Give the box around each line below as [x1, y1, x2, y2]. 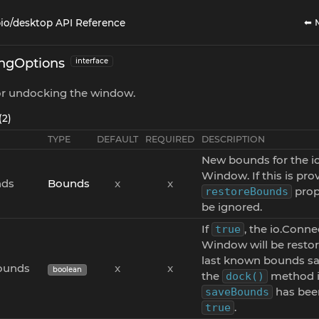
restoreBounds [205, 185, 288, 198]
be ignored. [202, 200, 262, 214]
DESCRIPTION [202, 134, 265, 145]
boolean [53, 265, 82, 274]
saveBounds [205, 286, 269, 298]
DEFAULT [97, 134, 138, 145]
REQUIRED [145, 134, 194, 145]
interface [75, 56, 108, 66]
